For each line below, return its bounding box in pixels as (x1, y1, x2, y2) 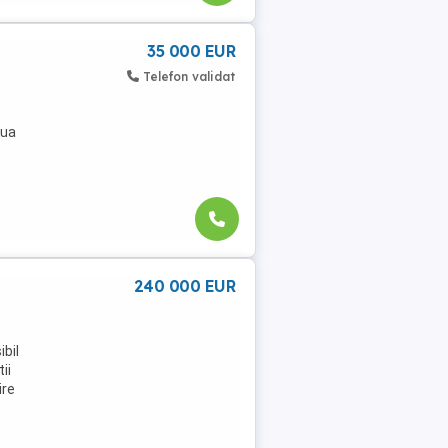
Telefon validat (143, 68, 235, 84)
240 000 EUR (133, 275, 235, 296)
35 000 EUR (147, 40, 235, 61)
